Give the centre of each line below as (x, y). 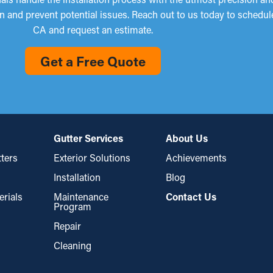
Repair (67, 226)
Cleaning (72, 245)
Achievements (196, 158)
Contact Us (191, 197)
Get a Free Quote (93, 61)
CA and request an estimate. (93, 30)
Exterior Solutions (92, 158)
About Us (186, 138)
